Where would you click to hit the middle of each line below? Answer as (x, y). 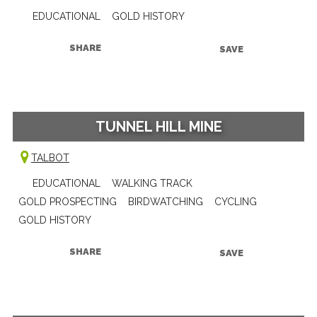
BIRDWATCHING (165, 201)
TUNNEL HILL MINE (158, 126)
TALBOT (50, 157)
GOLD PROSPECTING (67, 201)
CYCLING (235, 201)
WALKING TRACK (152, 183)
